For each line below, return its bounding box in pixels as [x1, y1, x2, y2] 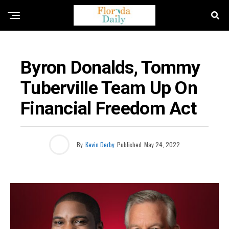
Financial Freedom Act [20, 98, 196, 119]
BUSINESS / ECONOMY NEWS [20, 38, 127, 52]
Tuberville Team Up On [20, 77, 197, 99]
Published [117, 140, 142, 149]
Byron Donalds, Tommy [20, 57, 200, 78]
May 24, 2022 [144, 140, 180, 149]
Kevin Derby [85, 140, 114, 149]
